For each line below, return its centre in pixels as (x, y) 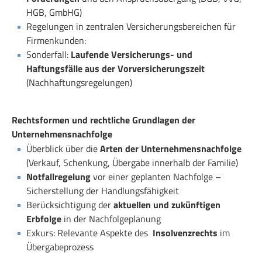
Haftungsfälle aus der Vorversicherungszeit (116, 68)
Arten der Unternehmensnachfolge (171, 148)
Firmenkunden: (57, 40)
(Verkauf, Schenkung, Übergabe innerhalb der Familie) (132, 162)
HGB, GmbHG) (54, 12)
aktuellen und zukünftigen (167, 204)
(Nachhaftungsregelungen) (79, 82)
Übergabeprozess (60, 247)
